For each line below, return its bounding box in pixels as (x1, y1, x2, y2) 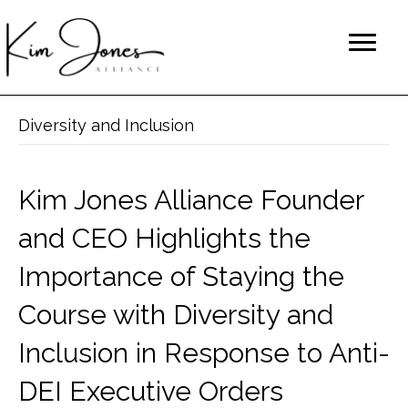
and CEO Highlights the (18, 221, 311, 254)
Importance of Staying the (18, 260, 344, 292)
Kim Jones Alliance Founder (18, 183, 363, 216)
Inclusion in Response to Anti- (18, 336, 390, 369)
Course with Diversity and (18, 298, 333, 331)
